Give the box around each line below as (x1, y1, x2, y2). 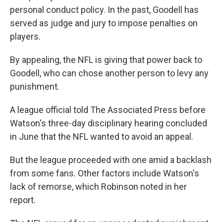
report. (10, 195, 36, 206)
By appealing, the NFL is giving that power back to (10, 55, 202, 65)
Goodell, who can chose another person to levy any (10, 68, 209, 79)
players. (10, 31, 41, 42)
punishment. (10, 81, 59, 92)
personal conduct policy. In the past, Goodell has (10, 4, 199, 15)
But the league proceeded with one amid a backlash (10, 155, 212, 166)
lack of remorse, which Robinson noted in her (10, 181, 187, 192)
